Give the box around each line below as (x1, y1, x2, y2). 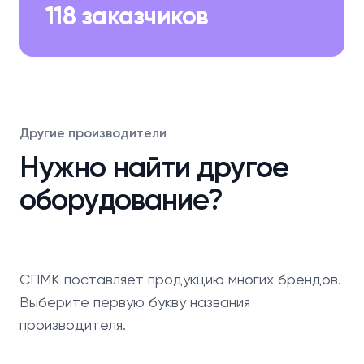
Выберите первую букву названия (19, 293, 250, 310)
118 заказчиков (45, 2, 209, 31)
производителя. (19, 316, 126, 333)
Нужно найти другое (19, 149, 288, 184)
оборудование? (19, 182, 223, 217)
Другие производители (19, 125, 167, 141)
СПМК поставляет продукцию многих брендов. (19, 271, 341, 288)
